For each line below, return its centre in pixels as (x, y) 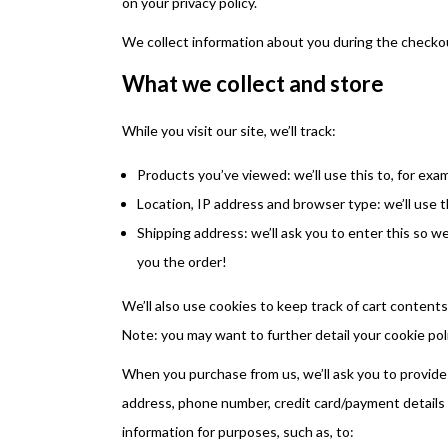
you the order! (182, 261)
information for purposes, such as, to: (238, 431)
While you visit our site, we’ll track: (229, 130)
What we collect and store (253, 83)
